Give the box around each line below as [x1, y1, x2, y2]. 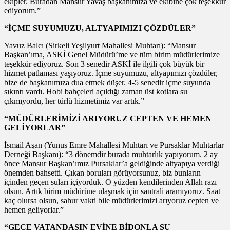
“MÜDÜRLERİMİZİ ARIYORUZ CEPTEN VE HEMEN [4, 113, 212, 123]
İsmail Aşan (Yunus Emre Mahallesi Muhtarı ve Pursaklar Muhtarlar [4, 140, 224, 149]
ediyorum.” [4, 6, 41, 15]
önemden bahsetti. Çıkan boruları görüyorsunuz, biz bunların [4, 168, 201, 177]
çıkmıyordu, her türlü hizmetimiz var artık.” [4, 96, 144, 105]
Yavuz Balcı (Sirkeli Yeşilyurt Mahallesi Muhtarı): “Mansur [4, 41, 196, 50]
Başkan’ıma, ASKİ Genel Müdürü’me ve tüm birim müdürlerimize [4, 50, 220, 59]
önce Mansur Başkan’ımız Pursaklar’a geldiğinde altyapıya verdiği [4, 159, 220, 168]
